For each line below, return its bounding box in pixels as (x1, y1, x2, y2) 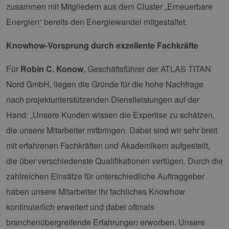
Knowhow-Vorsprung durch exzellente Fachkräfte (6, 39, 198, 52)
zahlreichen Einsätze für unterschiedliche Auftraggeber (6, 170, 204, 182)
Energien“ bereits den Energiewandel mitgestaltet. (6, 16, 187, 28)
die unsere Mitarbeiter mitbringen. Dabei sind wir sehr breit (6, 124, 217, 136)
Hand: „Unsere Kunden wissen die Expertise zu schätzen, (6, 109, 215, 121)
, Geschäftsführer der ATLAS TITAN (83, 63, 211, 75)
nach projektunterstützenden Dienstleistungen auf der (6, 94, 199, 106)
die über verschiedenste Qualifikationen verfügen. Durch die (6, 155, 223, 167)
